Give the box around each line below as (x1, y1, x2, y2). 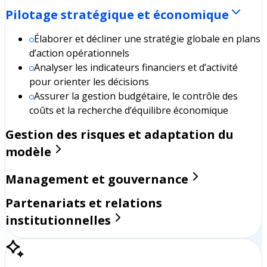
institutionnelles (5, 212, 111, 229)
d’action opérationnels (29, 46, 129, 60)
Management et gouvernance (5, 170, 188, 187)
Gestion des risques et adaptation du (5, 126, 234, 143)
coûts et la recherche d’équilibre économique (29, 104, 228, 117)
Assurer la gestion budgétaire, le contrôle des (34, 89, 238, 103)
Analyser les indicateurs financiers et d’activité (34, 61, 238, 74)
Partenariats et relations (5, 195, 162, 212)
